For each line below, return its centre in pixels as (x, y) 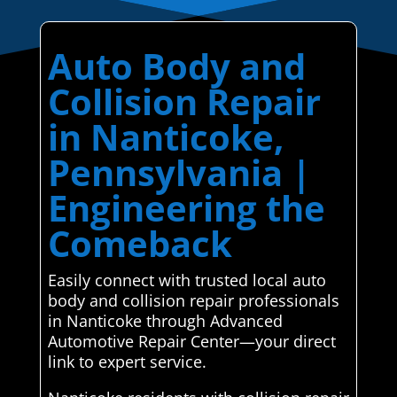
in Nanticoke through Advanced (165, 321)
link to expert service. (127, 362)
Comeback (140, 244)
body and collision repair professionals (193, 301)
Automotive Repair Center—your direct (191, 342)
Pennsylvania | (179, 173)
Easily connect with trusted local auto (187, 280)
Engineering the (186, 208)
